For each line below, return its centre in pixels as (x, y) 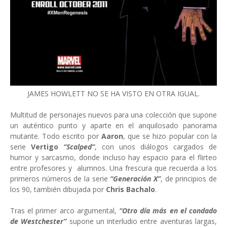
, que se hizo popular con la (170, 136)
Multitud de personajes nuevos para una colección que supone (113, 115)
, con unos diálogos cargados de (156, 147)
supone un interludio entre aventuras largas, (143, 221)
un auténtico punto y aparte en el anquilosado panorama (113, 125)
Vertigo (47, 147)
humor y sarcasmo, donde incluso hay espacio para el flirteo (113, 157)
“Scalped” (79, 147)
